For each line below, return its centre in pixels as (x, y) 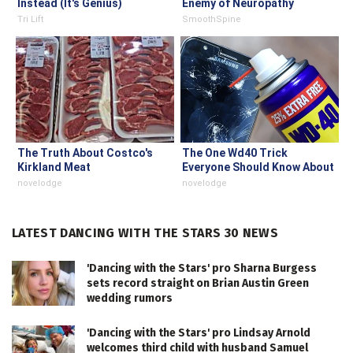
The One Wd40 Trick (235, 153)
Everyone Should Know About (258, 167)
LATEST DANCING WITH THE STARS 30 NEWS (145, 233)
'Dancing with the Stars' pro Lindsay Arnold (199, 333)
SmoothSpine (212, 20)
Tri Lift (30, 20)
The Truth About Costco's (85, 153)
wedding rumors (130, 299)
